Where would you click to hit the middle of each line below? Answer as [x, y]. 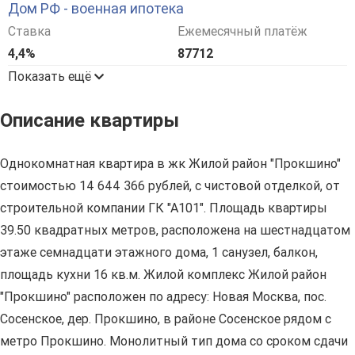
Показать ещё [51, 77]
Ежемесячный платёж [242, 32]
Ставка [29, 32]
